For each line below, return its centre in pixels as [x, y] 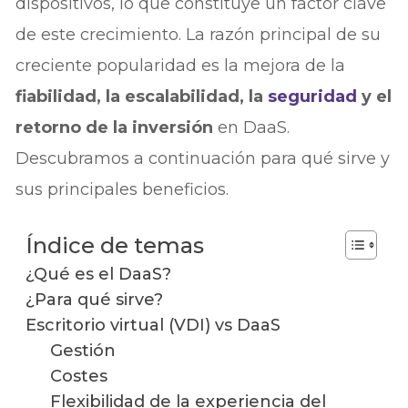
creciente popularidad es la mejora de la [181, 65]
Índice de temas [115, 246]
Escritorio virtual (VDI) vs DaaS [153, 325]
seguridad [313, 96]
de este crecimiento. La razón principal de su [199, 34]
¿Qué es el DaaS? [99, 274]
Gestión [83, 350]
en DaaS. [252, 127]
